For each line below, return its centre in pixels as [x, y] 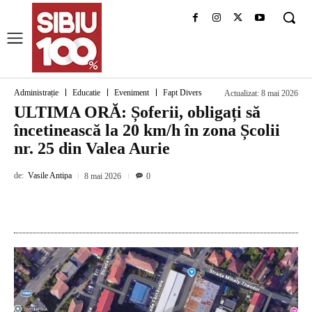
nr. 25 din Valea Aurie [92, 148]
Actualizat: [242, 94]
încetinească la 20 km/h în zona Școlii [147, 130]
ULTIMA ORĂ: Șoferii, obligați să [137, 112]
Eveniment [132, 93]
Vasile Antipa [50, 176]
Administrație [36, 93]
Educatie [86, 93]
